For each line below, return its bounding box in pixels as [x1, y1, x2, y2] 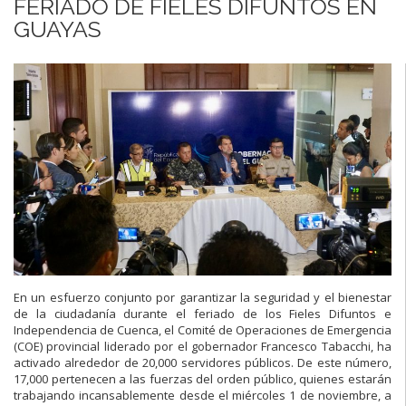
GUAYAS [14, 14, 101, 43]
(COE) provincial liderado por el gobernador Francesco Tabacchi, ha [14, 338, 391, 355]
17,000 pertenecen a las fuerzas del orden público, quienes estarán [14, 371, 391, 388]
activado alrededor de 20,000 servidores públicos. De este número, [14, 354, 391, 372]
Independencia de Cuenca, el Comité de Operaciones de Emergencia [14, 322, 391, 339]
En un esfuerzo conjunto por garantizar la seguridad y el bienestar [14, 289, 391, 306]
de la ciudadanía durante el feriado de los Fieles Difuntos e [14, 305, 391, 323]
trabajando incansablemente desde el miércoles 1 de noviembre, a [14, 387, 391, 404]
